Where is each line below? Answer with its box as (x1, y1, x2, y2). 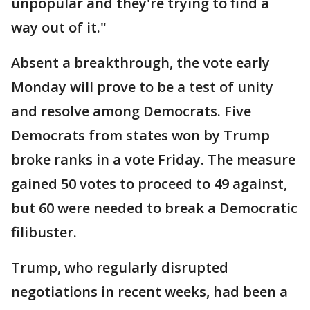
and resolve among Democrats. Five (11, 102, 251, 121)
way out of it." (11, 18, 107, 37)
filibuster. (11, 223, 77, 242)
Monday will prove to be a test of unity (11, 77, 273, 97)
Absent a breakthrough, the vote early (11, 53, 270, 73)
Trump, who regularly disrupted (11, 258, 228, 277)
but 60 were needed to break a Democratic (11, 199, 298, 218)
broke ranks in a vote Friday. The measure (11, 150, 295, 170)
